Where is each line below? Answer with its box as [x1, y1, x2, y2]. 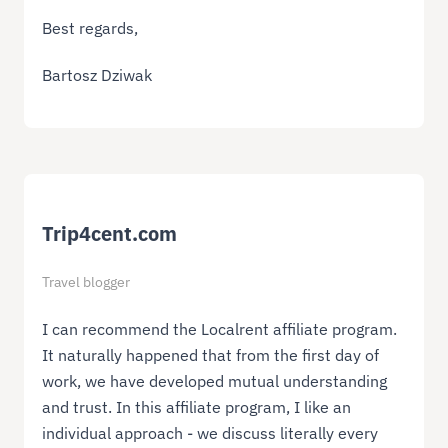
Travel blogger [42, 273, 131, 292]
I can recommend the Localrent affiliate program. [42, 319, 398, 340]
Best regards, [42, 18, 139, 39]
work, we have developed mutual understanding [42, 371, 388, 392]
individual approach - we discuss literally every [42, 423, 379, 444]
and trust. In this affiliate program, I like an [42, 397, 352, 418]
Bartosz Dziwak [42, 65, 153, 86]
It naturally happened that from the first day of [42, 345, 380, 366]
